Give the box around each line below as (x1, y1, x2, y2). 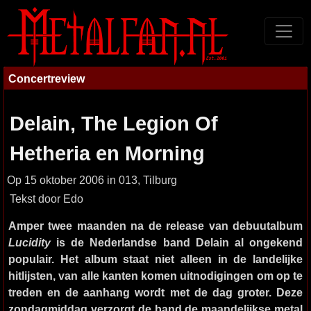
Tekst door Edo (10, 193, 83, 205)
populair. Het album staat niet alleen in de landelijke (8, 253, 303, 265)
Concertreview (8, 72, 85, 85)
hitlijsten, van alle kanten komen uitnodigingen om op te (8, 269, 303, 282)
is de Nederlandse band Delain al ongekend (51, 236, 303, 249)
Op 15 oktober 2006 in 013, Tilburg (7, 174, 177, 186)
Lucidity (8, 236, 51, 249)
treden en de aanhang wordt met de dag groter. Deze (8, 286, 303, 299)
